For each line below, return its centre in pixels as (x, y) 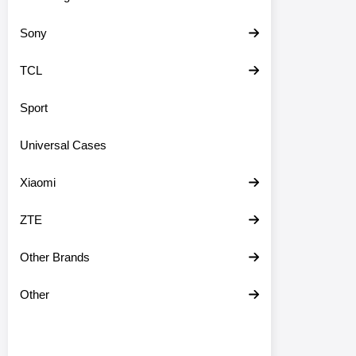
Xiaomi (38, 182)
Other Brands (55, 257)
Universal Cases (63, 145)
